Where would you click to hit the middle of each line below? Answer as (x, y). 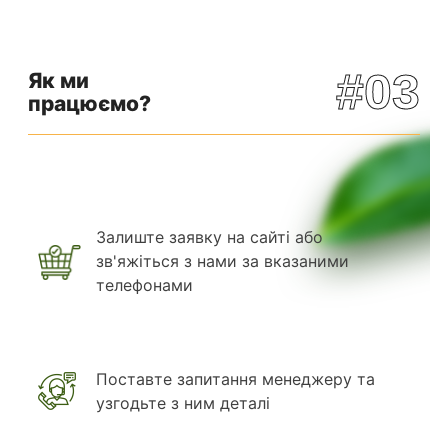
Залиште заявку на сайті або (209, 236)
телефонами (144, 284)
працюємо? (89, 103)
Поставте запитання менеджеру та (235, 378)
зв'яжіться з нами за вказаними (222, 260)
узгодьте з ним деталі (183, 402)
